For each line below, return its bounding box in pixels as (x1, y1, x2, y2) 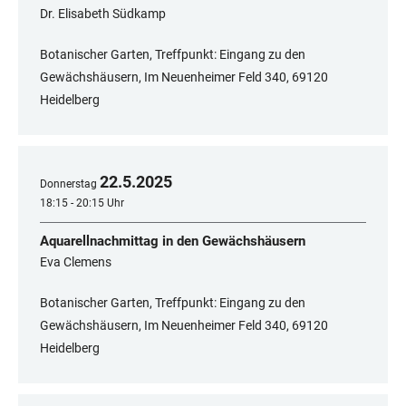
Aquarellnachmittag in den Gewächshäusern (40, 233, 305, 250)
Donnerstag (40, 178, 97, 191)
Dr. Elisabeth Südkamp (40, 6, 166, 22)
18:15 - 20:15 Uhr (40, 197, 124, 210)
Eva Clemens (40, 255, 111, 270)
